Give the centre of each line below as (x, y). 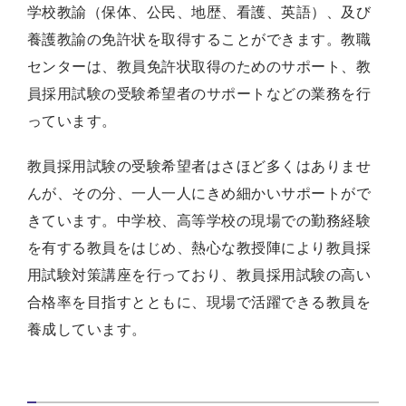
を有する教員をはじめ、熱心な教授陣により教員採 (199, 247)
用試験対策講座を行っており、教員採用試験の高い (199, 275)
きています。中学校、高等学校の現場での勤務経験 (199, 220)
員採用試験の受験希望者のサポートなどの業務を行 (199, 93)
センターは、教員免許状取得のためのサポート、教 (199, 66)
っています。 (72, 121)
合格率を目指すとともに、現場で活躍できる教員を (199, 302)
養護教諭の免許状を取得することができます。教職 (199, 39)
